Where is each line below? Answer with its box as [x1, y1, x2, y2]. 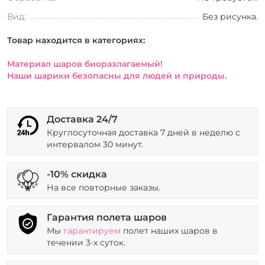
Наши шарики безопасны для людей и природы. [7, 70, 227, 81]
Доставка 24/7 [47, 113, 118, 125]
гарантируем [63, 225, 121, 236]
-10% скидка [47, 168, 107, 180]
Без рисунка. [202, 11, 258, 22]
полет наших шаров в [121, 225, 218, 236]
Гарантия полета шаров [47, 211, 167, 223]
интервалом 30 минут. [47, 138, 143, 150]
